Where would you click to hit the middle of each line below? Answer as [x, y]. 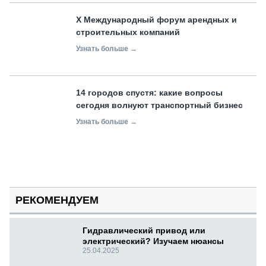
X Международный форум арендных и [156, 19]
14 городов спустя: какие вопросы [149, 92]
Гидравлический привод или [144, 231]
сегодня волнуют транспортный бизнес [159, 105]
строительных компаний [128, 32]
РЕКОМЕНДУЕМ [57, 200]
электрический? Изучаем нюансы [153, 241]
